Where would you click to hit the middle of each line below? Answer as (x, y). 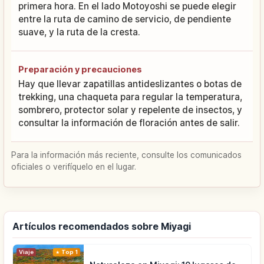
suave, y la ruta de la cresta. (79, 32)
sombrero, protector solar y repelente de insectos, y (130, 110)
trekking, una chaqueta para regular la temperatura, (130, 97)
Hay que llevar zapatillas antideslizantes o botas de (130, 84)
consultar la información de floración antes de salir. (129, 123)
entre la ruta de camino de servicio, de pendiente (125, 19)
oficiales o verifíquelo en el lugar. (74, 166)
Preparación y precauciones (80, 69)
